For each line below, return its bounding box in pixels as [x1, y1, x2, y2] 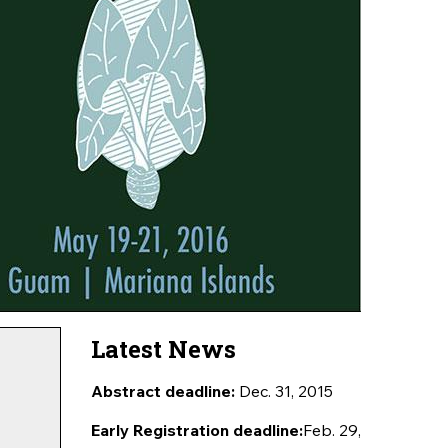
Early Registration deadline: [90, 420, 303, 440]
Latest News [90, 333, 236, 365]
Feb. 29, [302, 420, 361, 440]
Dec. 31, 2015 [238, 381, 333, 401]
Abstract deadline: [90, 381, 235, 401]
